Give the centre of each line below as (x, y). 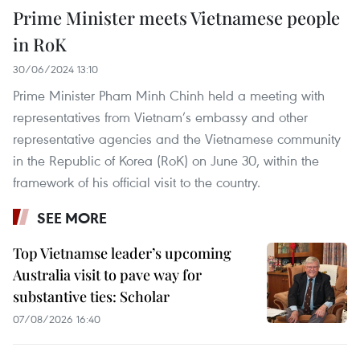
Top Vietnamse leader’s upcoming (122, 254)
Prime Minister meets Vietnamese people (176, 18)
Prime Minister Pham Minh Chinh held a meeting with (169, 96)
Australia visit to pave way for (107, 275)
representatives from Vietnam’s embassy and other (160, 117)
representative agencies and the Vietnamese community (177, 139)
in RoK (40, 45)
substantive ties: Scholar (91, 297)
